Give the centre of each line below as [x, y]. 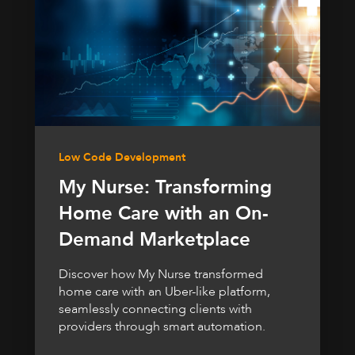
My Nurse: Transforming [165, 187]
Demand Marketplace [155, 239]
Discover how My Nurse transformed [161, 274]
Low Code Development [122, 157]
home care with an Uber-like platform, [164, 291]
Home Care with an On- [164, 213]
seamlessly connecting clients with [155, 309]
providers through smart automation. [162, 326]
